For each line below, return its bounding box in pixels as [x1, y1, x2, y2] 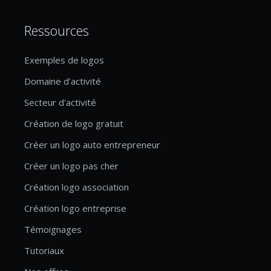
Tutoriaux [24, 244, 64, 256]
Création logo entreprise [24, 201, 126, 214]
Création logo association [24, 180, 129, 193]
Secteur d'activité [24, 96, 96, 108]
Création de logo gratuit [24, 117, 123, 129]
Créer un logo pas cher [24, 159, 119, 172]
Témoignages [24, 223, 82, 235]
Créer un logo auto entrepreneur [24, 138, 160, 151]
